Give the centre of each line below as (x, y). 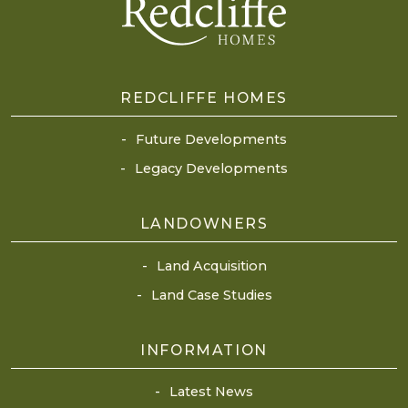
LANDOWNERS (204, 224)
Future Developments (211, 140)
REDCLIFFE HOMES (204, 97)
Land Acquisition (211, 265)
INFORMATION (204, 350)
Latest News (211, 391)
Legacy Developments (211, 169)
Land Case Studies (211, 295)
